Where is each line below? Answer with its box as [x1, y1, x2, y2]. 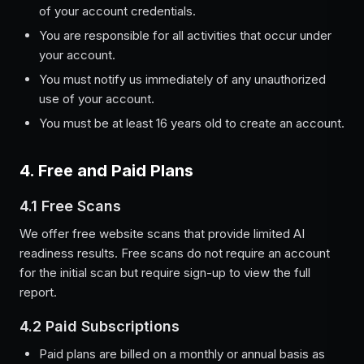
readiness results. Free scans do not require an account [19, 245, 330, 261]
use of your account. [39, 91, 154, 106]
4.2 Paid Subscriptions [19, 318, 180, 335]
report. [19, 284, 57, 300]
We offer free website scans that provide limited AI [19, 226, 305, 241]
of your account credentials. [39, 3, 196, 19]
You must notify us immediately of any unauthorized [39, 71, 326, 87]
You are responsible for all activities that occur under [39, 28, 331, 43]
